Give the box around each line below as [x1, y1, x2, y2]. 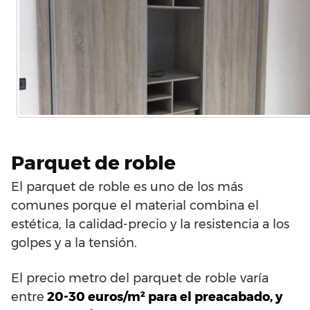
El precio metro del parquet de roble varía [11, 270, 268, 286]
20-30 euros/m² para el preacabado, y [44, 289, 283, 304]
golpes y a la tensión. [11, 235, 137, 250]
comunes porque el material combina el [11, 197, 259, 213]
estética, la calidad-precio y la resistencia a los [11, 216, 289, 232]
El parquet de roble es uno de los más [11, 179, 243, 194]
